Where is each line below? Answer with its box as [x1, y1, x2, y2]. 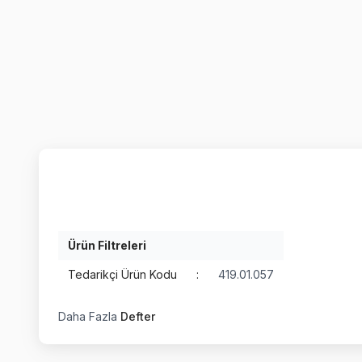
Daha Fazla [58, 309, 120, 323]
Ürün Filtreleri [68, 238, 146, 252]
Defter [120, 309, 155, 323]
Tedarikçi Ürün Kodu [68, 267, 177, 281]
